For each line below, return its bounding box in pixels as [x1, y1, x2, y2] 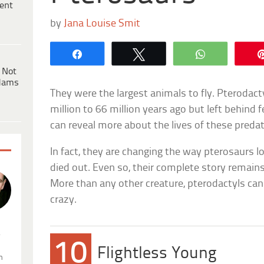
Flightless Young [97, 245, 217, 262]
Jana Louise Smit [64, 18, 141, 29]
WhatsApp [215, 48, 262, 58]
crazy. [50, 194, 77, 206]
